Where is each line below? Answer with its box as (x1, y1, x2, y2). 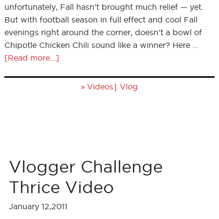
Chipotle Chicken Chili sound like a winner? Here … (4, 41, 198, 49)
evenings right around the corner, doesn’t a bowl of (4, 28, 202, 37)
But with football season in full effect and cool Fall (4, 15, 197, 24)
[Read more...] (4, 53, 59, 62)
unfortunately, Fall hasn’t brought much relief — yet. (4, 2, 203, 11)
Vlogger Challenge (8, 157, 163, 175)
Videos (87, 82, 113, 91)
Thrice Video (8, 178, 114, 196)
